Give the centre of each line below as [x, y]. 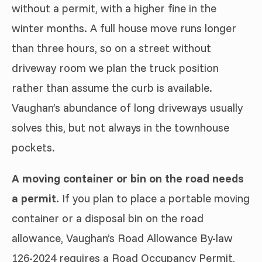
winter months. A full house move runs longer [124, 28]
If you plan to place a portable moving [154, 198]
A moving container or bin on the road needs [128, 178]
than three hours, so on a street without [111, 48]
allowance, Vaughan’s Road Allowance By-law [122, 238]
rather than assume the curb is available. [112, 87]
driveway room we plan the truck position [115, 68]
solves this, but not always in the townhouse [120, 127]
